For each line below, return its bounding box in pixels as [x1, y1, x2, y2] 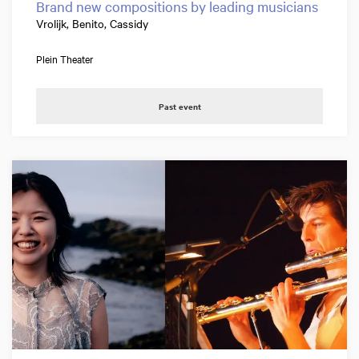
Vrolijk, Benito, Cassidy [36, 15, 148, 32]
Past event [158, 100, 201, 113]
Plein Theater [36, 51, 94, 67]
